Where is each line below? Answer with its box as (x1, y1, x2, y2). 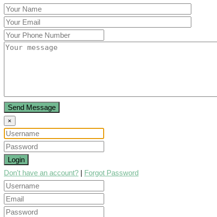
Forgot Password (84, 169, 139, 177)
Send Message (8, 103, 56, 112)
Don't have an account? (4, 169, 78, 177)
